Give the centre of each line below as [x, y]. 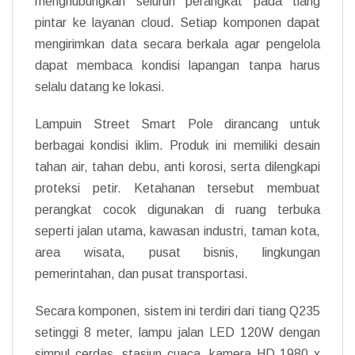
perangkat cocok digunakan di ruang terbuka [177, 209]
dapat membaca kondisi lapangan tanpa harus [177, 65]
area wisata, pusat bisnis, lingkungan [177, 252]
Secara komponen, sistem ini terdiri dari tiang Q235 [177, 311]
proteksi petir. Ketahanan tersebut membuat [177, 188]
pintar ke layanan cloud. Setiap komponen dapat [177, 22]
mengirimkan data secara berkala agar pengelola [177, 44]
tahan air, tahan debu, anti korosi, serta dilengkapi [177, 166]
